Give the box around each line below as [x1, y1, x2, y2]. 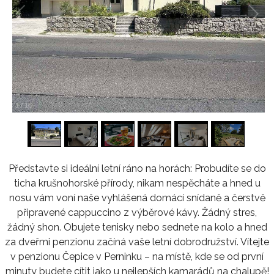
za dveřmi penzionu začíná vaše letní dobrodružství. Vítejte [5, 235, 269, 248]
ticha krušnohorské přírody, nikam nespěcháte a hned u [13, 177, 261, 189]
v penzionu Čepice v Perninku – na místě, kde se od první [10, 250, 264, 262]
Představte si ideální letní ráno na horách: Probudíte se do [8, 162, 266, 174]
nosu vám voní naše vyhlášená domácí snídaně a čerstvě [9, 191, 265, 204]
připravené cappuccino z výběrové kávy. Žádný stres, [17, 206, 257, 218]
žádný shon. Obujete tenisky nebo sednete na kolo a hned [7, 221, 267, 233]
